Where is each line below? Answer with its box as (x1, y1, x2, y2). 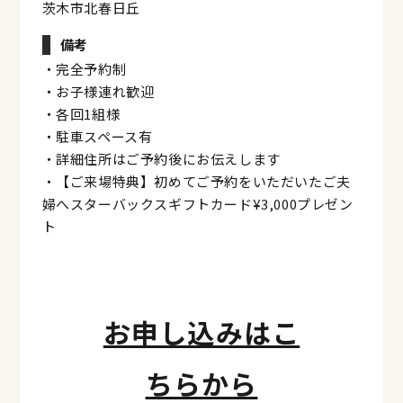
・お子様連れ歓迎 (41, 81, 155, 101)
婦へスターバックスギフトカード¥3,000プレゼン (41, 193, 354, 213)
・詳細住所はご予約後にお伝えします (41, 148, 281, 168)
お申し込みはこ (103, 312, 300, 353)
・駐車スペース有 (41, 126, 153, 146)
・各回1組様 (41, 103, 121, 123)
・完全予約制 (41, 58, 127, 78)
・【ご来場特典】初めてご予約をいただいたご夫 (41, 171, 351, 191)
